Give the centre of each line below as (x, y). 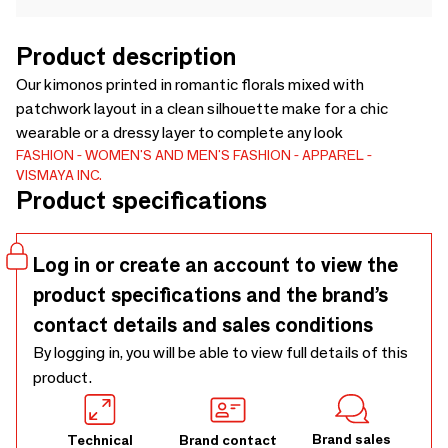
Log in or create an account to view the (215, 265)
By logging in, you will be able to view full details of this (220, 352)
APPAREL (333, 155)
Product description (126, 56)
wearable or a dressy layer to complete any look (179, 132)
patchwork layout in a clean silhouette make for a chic (202, 108)
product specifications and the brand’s (210, 295)
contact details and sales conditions (203, 325)
